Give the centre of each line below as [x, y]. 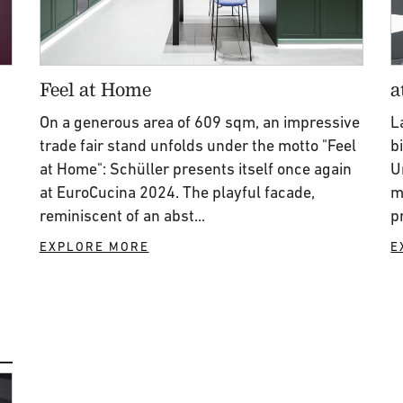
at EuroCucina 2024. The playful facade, [177, 192]
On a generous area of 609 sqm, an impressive [199, 122]
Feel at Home [95, 89]
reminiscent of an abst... [122, 215]
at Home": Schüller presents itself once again [195, 169]
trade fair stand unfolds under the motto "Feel [197, 145]
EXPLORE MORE [94, 246]
